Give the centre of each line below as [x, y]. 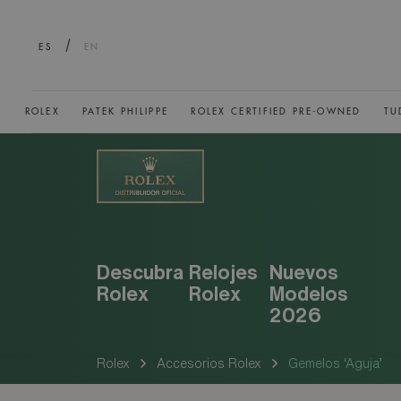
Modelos [309, 293]
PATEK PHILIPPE [126, 111]
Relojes [223, 272]
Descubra [140, 272]
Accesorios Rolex [209, 363]
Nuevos [304, 272]
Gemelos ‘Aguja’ [335, 363]
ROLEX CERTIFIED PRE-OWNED [276, 111]
